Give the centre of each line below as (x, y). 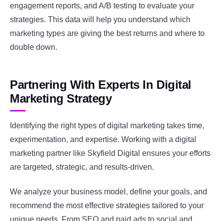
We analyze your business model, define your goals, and (109, 192)
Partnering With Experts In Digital (101, 85)
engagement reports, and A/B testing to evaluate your (102, 6)
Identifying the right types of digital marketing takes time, (107, 125)
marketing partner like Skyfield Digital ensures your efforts (110, 153)
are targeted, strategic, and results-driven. (82, 167)
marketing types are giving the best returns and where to (107, 34)
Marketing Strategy (61, 99)
